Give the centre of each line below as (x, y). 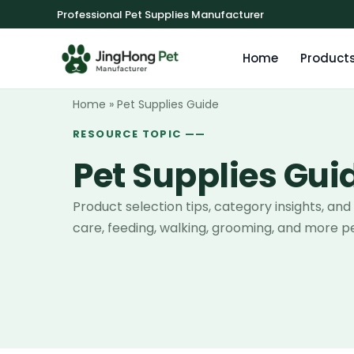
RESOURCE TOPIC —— (139, 134)
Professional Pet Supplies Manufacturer (160, 14)
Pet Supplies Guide (168, 104)
